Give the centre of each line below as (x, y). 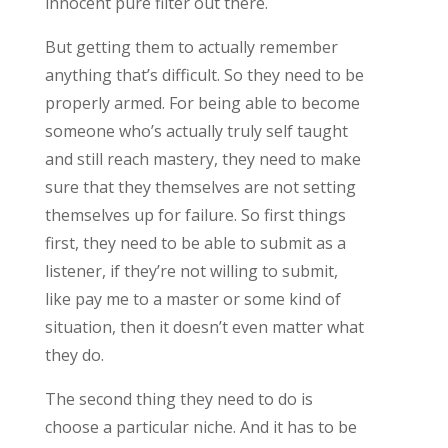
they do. (74, 354)
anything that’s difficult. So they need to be (204, 74)
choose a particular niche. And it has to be (200, 426)
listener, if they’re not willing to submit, (191, 270)
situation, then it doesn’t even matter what (204, 326)
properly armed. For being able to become (202, 102)
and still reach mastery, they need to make (202, 158)
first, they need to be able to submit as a (195, 242)
